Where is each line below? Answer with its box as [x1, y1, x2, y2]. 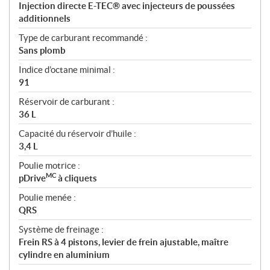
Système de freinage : [19, 224, 104, 235]
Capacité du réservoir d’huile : [19, 128, 136, 139]
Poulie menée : [19, 192, 76, 203]
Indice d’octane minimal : [19, 64, 115, 75]
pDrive [19, 173, 46, 184]
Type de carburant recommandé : [19, 33, 148, 43]
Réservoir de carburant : [19, 96, 115, 107]
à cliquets [56, 173, 97, 184]
